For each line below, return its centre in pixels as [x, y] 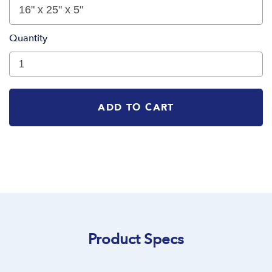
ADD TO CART [136, 108]
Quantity [28, 38]
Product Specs [136, 240]
